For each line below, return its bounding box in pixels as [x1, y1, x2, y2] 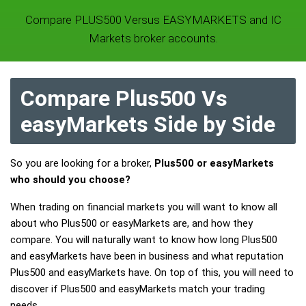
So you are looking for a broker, [10, 157, 154, 169]
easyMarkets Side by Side [20, 111, 275, 137]
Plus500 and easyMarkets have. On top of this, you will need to [10, 266, 294, 279]
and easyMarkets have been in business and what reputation [10, 250, 283, 262]
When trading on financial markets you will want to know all [10, 201, 277, 213]
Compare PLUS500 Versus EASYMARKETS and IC [25, 13, 281, 27]
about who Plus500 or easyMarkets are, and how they [10, 217, 253, 229]
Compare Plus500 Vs [20, 85, 227, 111]
